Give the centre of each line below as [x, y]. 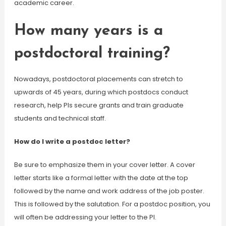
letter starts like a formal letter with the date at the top [101, 178]
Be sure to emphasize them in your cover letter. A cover [104, 165]
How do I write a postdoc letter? [72, 142]
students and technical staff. [60, 118]
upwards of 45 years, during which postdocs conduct [101, 92]
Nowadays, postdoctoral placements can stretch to [98, 79]
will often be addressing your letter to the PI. [85, 217]
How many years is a [88, 31]
